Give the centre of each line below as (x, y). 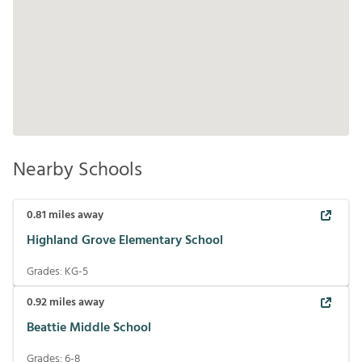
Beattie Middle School (89, 328)
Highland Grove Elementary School (125, 240)
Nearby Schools (78, 170)
